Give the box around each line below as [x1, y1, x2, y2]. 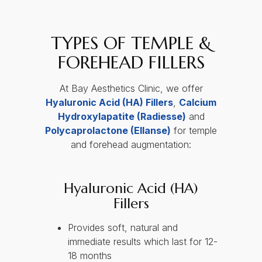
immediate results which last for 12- [67, 236, 218, 248]
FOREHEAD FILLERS [57, 51, 205, 74]
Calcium [179, 96, 216, 109]
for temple [171, 125, 217, 137]
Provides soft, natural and [67, 222, 178, 234]
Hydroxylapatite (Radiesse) [57, 111, 186, 123]
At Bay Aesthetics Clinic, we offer [59, 82, 203, 95]
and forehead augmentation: [71, 139, 191, 151]
